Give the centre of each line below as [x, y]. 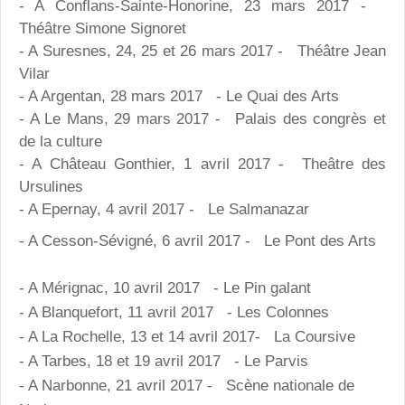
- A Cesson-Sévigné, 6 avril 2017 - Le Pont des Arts [198, 240]
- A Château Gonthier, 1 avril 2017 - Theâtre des [202, 165]
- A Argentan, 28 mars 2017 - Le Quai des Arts [179, 97]
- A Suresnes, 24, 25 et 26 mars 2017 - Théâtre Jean [202, 52]
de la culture [61, 142]
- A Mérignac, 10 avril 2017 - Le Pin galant [165, 288]
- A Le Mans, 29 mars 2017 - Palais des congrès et [202, 119]
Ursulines [51, 187]
